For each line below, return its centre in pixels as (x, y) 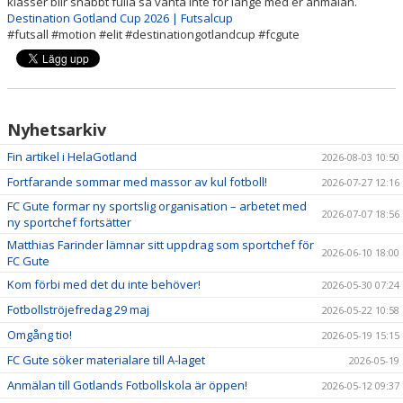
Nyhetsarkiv (57, 129)
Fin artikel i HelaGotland (72, 156)
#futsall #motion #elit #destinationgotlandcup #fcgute (153, 34)
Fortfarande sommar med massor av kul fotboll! (137, 181)
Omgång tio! (40, 334)
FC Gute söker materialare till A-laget (106, 359)
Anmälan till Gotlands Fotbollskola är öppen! (127, 385)
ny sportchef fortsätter (69, 222)
